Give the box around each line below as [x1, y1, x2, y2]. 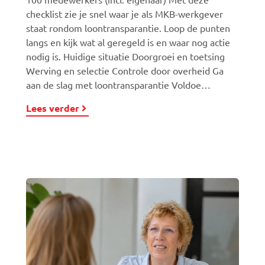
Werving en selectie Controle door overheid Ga [26, 64, 224, 76]
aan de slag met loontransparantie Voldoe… [26, 79, 211, 91]
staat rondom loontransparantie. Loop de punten [26, 22, 230, 34]
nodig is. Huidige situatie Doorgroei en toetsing [26, 50, 225, 62]
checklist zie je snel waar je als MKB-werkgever [26, 8, 223, 20]
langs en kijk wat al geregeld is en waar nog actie [26, 36, 230, 48]
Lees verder [26, 102, 79, 114]
